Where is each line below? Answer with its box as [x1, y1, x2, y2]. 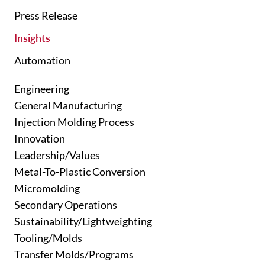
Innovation [14, 132, 65, 145]
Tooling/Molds [14, 231, 82, 244]
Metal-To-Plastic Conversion [14, 165, 146, 178]
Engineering [14, 82, 69, 95]
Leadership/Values [14, 148, 100, 161]
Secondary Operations [14, 198, 117, 211]
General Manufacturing [14, 99, 122, 112]
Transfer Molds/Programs [14, 248, 134, 261]
